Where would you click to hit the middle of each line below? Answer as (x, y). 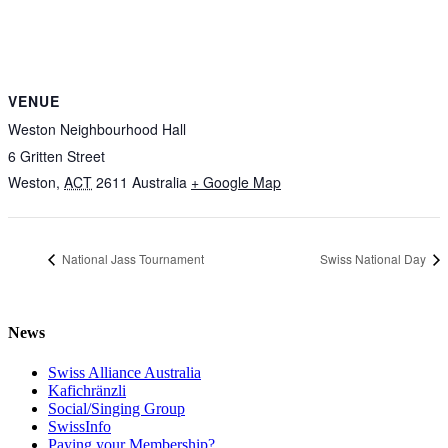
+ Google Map (236, 181)
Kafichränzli (87, 390)
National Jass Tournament (131, 259)
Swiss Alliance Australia (124, 372)
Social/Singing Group (116, 408)
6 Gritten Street (56, 155)
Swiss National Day (374, 259)
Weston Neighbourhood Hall (97, 128)
